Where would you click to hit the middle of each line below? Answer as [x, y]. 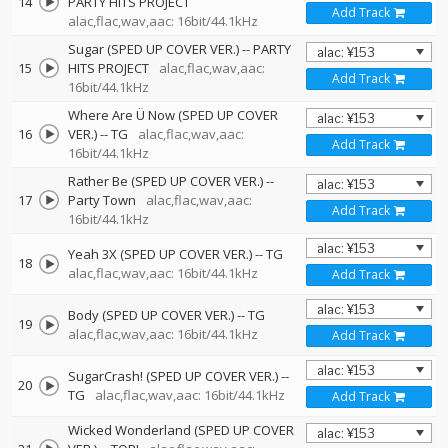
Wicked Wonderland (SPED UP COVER [181, 430]
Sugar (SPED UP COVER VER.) [153, 49]
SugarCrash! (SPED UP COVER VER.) [173, 376]
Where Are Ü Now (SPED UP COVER [173, 115]
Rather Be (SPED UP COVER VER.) [165, 181]
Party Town [102, 200]
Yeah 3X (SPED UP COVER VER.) [160, 254]
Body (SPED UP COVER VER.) [151, 315]
